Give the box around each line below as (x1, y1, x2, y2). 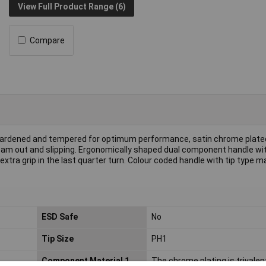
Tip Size (41, 234, 74, 244)
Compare (30, 35, 65, 45)
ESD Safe (41, 212, 78, 222)
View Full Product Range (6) (17, 2, 126, 12)
